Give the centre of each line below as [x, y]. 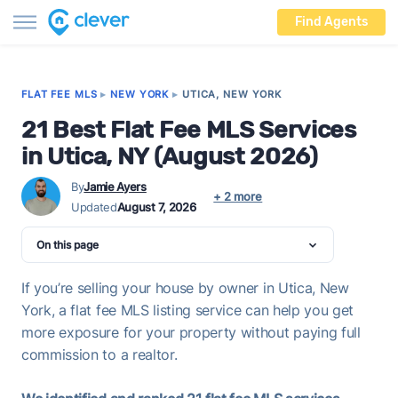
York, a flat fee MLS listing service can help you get [188, 310]
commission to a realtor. [99, 354]
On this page [68, 245]
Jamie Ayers [115, 186]
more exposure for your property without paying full [191, 332]
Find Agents [331, 22]
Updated [94, 207]
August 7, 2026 [156, 207]
